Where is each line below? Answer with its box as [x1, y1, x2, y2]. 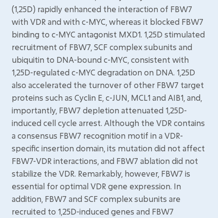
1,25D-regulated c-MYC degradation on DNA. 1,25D [12, 67, 195, 77]
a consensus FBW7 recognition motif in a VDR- [12, 130, 183, 141]
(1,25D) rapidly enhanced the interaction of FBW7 [12, 4, 192, 14]
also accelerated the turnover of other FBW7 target [12, 80, 204, 90]
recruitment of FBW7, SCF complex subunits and [12, 42, 192, 52]
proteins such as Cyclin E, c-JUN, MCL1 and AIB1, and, [12, 92, 202, 103]
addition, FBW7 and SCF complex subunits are [12, 194, 181, 204]
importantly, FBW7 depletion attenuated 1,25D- [12, 105, 187, 115]
